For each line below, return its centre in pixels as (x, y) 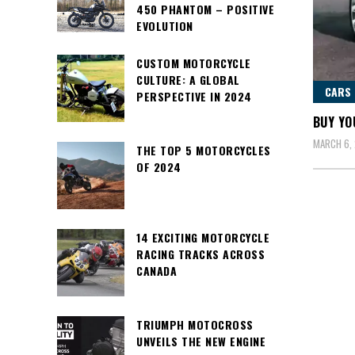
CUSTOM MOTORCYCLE (194, 63)
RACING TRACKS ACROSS (200, 254)
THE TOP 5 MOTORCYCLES (204, 151)
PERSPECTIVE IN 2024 (194, 97)
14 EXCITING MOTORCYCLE (203, 238)
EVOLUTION (165, 26)
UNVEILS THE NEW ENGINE (201, 342)
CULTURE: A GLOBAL (188, 80)
